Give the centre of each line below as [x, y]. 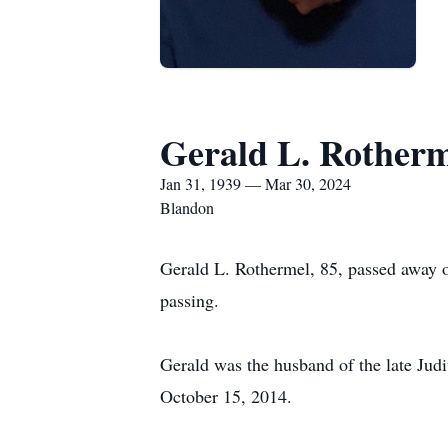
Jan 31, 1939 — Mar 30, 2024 [255, 183]
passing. [189, 300]
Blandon [187, 207]
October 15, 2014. [226, 396]
